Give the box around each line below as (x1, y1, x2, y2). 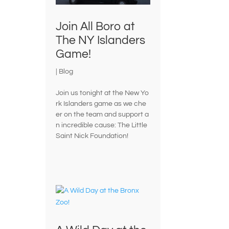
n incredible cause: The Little (56, 122, 149, 129)
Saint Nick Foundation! (56, 132, 129, 140)
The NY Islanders (56, 34, 146, 47)
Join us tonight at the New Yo (56, 89, 149, 97)
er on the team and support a (56, 111, 149, 119)
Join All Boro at (56, 20, 135, 33)
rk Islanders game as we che (56, 100, 147, 108)
